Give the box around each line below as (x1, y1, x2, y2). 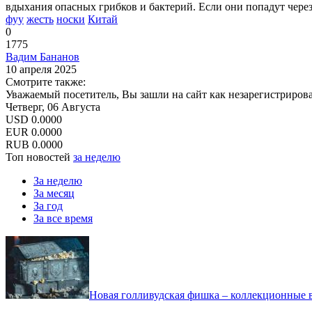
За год (33, 199, 63, 212)
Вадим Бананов (6, 50, 79, 63)
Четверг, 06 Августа (6, 100, 100, 113)
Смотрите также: (6, 75, 86, 88)
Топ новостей (6, 150, 73, 163)
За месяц (33, 187, 75, 199)
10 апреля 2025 (6, 63, 77, 75)
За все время (33, 212, 93, 224)
